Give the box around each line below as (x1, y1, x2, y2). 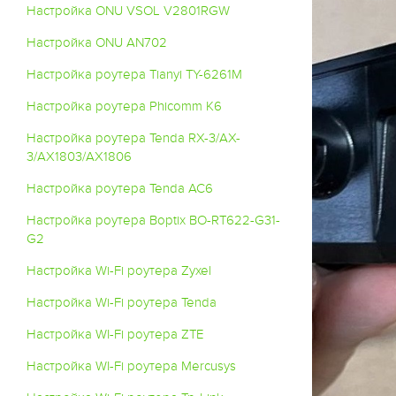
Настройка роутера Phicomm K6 (27, 98, 222, 114)
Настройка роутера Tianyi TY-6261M (27, 66, 242, 82)
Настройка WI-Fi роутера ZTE (27, 326, 203, 342)
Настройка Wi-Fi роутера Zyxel (27, 263, 211, 278)
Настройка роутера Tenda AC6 (27, 180, 213, 196)
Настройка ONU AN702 (27, 34, 167, 50)
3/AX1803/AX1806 (27, 148, 132, 164)
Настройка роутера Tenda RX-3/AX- (27, 130, 240, 146)
